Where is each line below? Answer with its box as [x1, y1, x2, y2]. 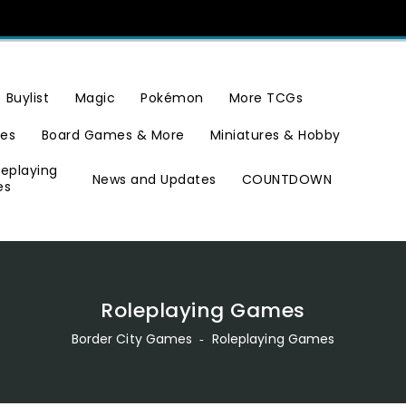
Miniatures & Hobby [209, 126, 341, 145]
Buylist [5, 89, 50, 108]
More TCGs [228, 89, 304, 108]
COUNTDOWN [241, 169, 333, 188]
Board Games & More [41, 126, 185, 145]
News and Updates [92, 169, 217, 188]
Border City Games [71, 330, 193, 348]
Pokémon [140, 89, 204, 108]
